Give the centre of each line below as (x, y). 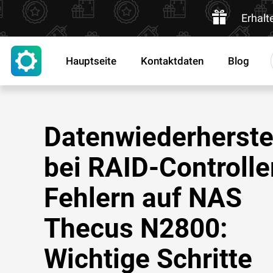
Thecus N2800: (136, 229)
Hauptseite (91, 61)
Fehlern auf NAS (143, 198)
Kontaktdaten (172, 61)
